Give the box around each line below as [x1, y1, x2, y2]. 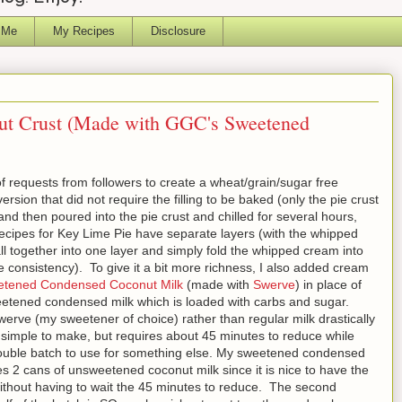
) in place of [295, 276, 362, 292]
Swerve [253, 276, 295, 292]
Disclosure [150, 23, 205, 38]
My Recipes [52, 23, 115, 38]
